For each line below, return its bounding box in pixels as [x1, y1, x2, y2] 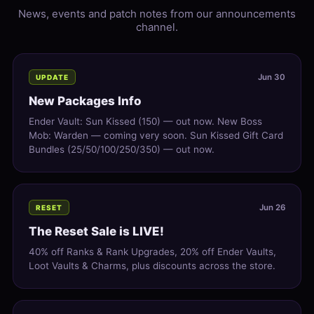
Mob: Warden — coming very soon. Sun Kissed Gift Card [29, 130, 283, 142]
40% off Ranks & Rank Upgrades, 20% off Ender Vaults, [29, 246, 276, 258]
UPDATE [36, 73, 69, 82]
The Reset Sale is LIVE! [29, 224, 164, 239]
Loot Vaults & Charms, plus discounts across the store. [29, 260, 275, 272]
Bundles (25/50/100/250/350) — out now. [29, 144, 214, 156]
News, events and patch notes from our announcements [18, 7, 296, 21]
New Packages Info [29, 94, 142, 109]
